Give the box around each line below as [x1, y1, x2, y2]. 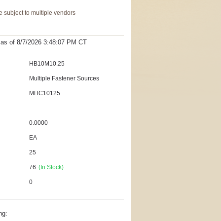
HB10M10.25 [29, 60, 65, 67]
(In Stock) [38, 163, 64, 171]
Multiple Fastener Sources [29, 74, 100, 82]
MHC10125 [29, 89, 61, 97]
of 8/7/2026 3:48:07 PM [9, 38, 77, 46]
